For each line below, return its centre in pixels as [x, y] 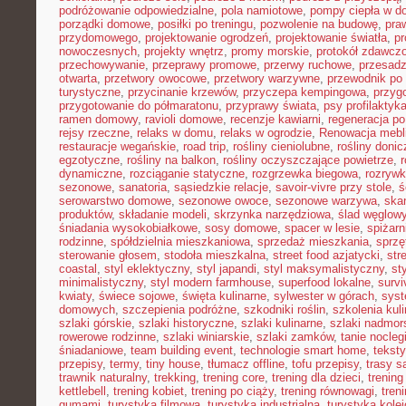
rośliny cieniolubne [281, 146]
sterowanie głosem [108, 255]
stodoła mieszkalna [215, 255]
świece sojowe [137, 296]
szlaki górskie [95, 323]
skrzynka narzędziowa [272, 214]
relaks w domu [175, 133]
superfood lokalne [324, 282]
